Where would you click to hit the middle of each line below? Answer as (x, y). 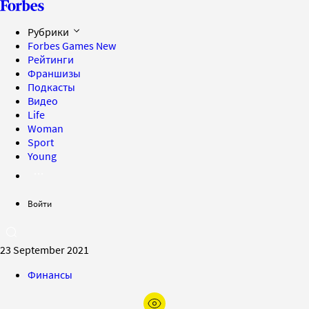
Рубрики (49, 32)
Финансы (50, 275)
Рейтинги (51, 59)
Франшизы (54, 73)
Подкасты (51, 87)
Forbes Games (62, 46)
